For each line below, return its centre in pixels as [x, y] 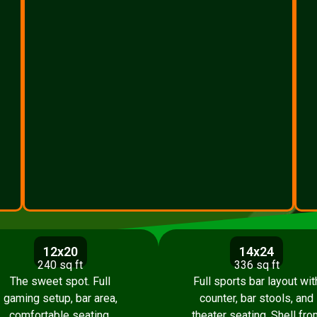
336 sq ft [257, 265]
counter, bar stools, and [257, 299]
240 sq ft [60, 265]
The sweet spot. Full [60, 282]
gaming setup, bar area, [60, 299]
